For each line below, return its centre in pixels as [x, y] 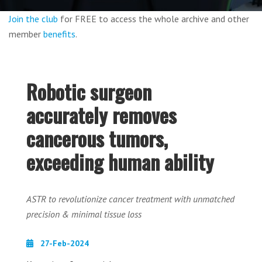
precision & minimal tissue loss [84, 214]
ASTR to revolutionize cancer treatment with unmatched [130, 199]
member [26, 34]
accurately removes [101, 115]
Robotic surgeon [89, 92]
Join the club [33, 19]
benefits [59, 34]
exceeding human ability [120, 162]
